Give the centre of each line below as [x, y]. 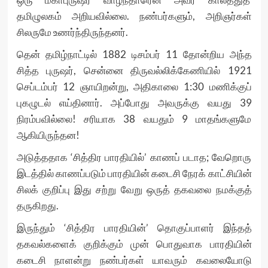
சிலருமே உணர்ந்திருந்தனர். [72, 32]
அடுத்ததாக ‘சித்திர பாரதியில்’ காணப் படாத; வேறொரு [134, 157]
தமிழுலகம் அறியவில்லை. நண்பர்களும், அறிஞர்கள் [134, 16]
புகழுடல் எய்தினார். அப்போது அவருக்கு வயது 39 [134, 103]
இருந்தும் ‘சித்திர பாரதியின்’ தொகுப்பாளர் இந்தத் [134, 228]
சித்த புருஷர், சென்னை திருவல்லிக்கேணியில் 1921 [134, 70]
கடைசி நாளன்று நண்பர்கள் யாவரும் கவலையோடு [134, 260]
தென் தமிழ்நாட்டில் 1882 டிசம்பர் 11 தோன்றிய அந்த [134, 54]
